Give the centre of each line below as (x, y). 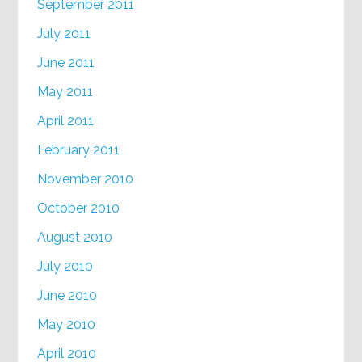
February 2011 (79, 150)
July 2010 (65, 267)
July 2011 (64, 34)
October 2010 (79, 208)
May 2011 (65, 92)
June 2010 (67, 296)
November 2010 (86, 179)
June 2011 (66, 63)
